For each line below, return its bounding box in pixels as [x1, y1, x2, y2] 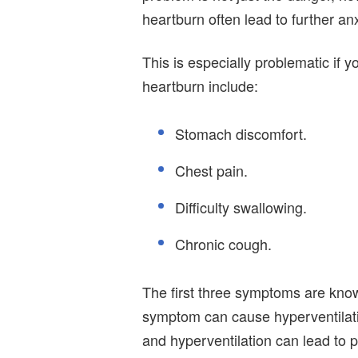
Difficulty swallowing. [175, 196, 307, 217]
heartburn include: [142, 74, 258, 96]
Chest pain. [175, 159, 248, 181]
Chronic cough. [175, 233, 272, 254]
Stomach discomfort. [175, 122, 307, 144]
